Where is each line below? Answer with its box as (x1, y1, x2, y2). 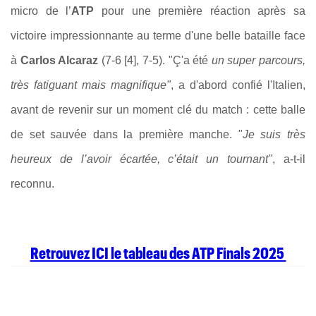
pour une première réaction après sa (101, 4, 305, 17)
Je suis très (242, 128, 306, 140)
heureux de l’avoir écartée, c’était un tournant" (11, 152, 273, 165)
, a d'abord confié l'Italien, (171, 78, 305, 91)
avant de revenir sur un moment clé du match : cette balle (11, 103, 305, 116)
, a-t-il (272, 152, 306, 165)
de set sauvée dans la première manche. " (11, 128, 243, 140)
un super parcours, (211, 54, 306, 66)
